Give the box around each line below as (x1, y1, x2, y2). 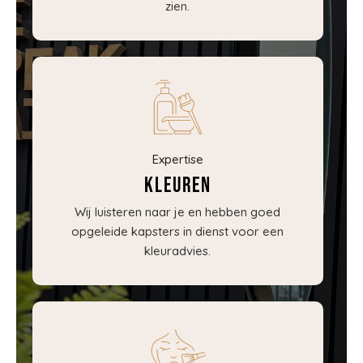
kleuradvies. (144, 243, 211, 259)
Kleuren (143, 173, 211, 199)
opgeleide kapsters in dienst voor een (71, 224, 284, 240)
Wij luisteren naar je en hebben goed (75, 204, 281, 220)
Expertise (152, 152, 203, 168)
